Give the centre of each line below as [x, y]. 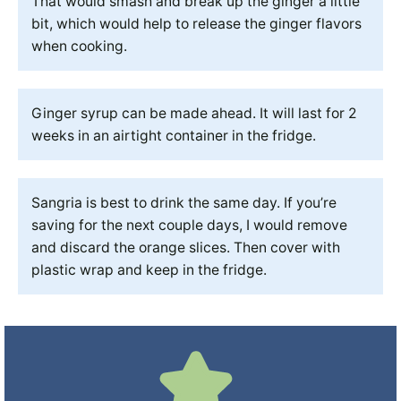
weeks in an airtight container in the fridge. [174, 136]
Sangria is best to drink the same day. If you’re [184, 203]
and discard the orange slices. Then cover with [186, 248]
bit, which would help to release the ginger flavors [196, 24]
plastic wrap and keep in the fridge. [151, 270]
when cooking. [79, 47]
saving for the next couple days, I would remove [189, 226]
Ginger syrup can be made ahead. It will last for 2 [194, 114]
